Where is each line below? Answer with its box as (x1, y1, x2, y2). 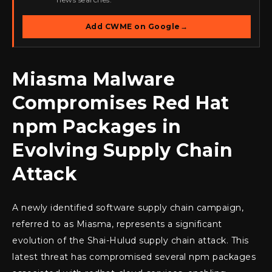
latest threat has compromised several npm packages (12, 251, 256, 263)
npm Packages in (12, 115, 182, 138)
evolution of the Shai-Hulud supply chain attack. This (12, 235, 249, 246)
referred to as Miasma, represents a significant (12, 219, 222, 230)
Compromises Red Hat (12, 92, 229, 115)
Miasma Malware (12, 68, 175, 91)
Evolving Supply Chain (12, 139, 233, 162)
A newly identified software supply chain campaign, (12, 202, 243, 214)
